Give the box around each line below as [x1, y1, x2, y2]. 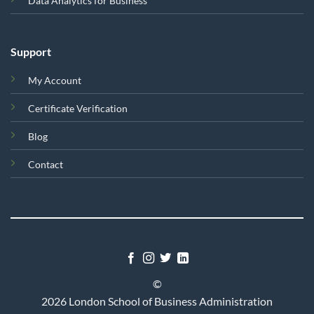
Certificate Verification [27, 102, 128, 114]
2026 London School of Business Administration [41, 294, 273, 308]
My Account [27, 74, 81, 86]
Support [10, 44, 51, 58]
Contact [27, 158, 63, 170]
